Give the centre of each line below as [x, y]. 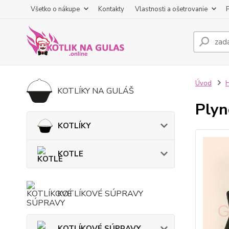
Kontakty [111, 9]
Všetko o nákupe [55, 9]
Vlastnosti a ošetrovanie [171, 9]
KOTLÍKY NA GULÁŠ [96, 91]
